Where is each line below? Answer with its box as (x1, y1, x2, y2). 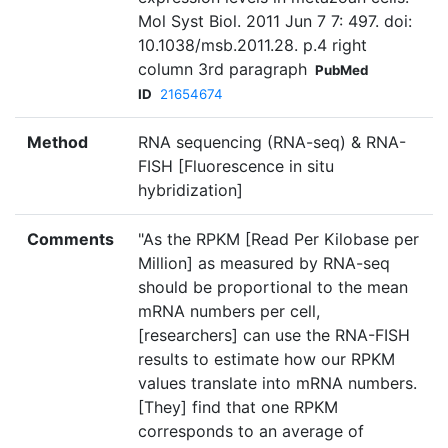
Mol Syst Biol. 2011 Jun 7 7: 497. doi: (138, 11, 412, 32)
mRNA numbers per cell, (138, 301, 320, 322)
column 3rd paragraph (138, 59, 307, 80)
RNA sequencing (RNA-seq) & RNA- (138, 132, 406, 153)
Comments (27, 229, 114, 250)
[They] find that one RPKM (138, 397, 338, 418)
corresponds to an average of (138, 421, 364, 442)
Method (27, 132, 88, 153)
